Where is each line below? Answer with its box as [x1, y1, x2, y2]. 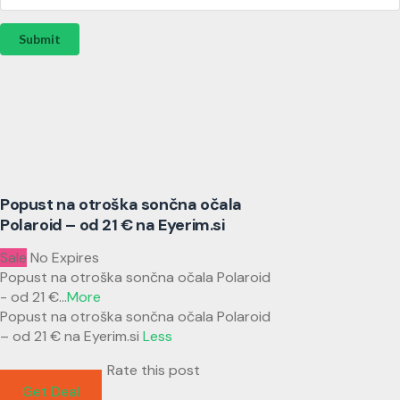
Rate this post [107, 361, 200, 380]
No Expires [30, 248, 99, 268]
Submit [19, 31, 61, 47]
